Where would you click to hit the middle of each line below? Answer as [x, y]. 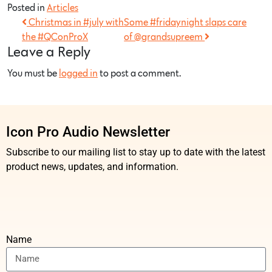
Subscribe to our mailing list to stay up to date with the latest [136, 152]
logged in [78, 73]
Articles [63, 8]
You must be [33, 73]
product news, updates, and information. [92, 166]
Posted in [27, 8]
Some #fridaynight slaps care [185, 22]
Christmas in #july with [75, 22]
